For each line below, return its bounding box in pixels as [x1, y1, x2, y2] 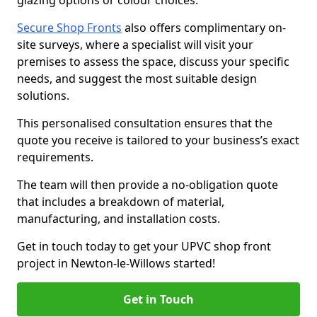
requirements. [17, 149, 96, 165]
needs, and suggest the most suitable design [17, 71, 257, 86]
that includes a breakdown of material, [17, 194, 224, 209]
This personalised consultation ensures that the [17, 115, 272, 131]
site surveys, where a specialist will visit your [17, 37, 253, 52]
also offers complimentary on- [122, 20, 286, 35]
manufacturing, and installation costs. [17, 211, 220, 226]
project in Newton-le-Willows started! [17, 255, 215, 271]
